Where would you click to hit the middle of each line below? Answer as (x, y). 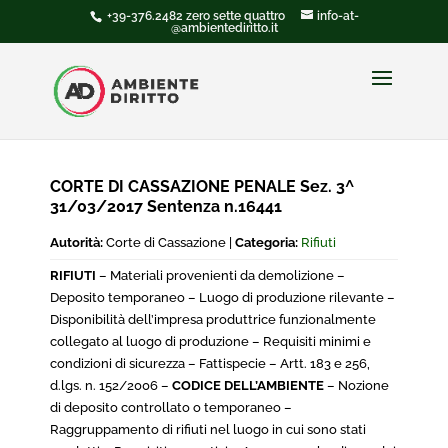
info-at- (337, 16)
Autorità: (76, 242)
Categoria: (266, 242)
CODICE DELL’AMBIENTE (248, 385)
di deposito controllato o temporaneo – (171, 407)
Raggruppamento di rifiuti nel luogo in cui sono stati (208, 429)
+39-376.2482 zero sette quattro (194, 16)
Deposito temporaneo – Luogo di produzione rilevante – (222, 297)
